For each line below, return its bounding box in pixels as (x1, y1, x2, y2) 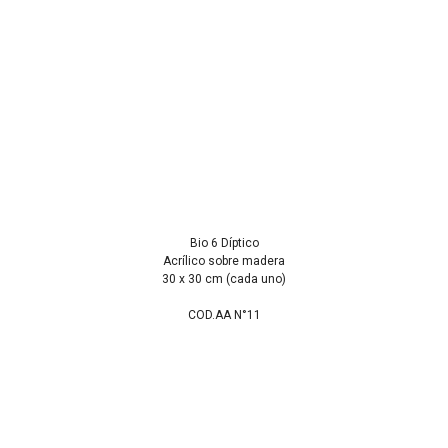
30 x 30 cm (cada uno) (162, 272, 286, 287)
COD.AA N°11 (187, 308, 261, 323)
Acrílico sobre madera (163, 254, 285, 269)
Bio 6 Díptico (189, 236, 259, 251)
